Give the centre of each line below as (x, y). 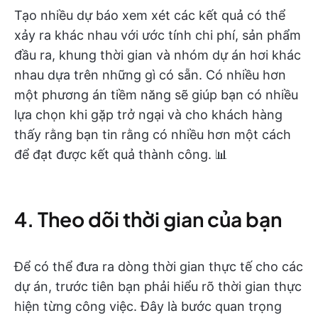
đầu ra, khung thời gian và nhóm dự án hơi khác (158, 55)
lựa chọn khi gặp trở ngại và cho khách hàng (148, 115)
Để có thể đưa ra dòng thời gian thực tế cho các (159, 267)
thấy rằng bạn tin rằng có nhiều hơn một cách (153, 135)
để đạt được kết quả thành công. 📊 (121, 155)
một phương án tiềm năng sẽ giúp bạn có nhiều (156, 95)
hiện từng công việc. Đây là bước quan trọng (148, 307)
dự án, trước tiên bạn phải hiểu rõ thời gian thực (158, 287)
